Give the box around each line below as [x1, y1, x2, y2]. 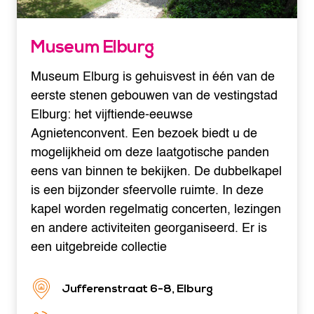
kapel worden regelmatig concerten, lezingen [31, 199, 281, 220]
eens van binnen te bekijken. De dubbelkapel [31, 161, 282, 182]
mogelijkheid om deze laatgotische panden [31, 142, 269, 163]
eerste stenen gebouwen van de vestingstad [31, 86, 278, 107]
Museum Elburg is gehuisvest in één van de [31, 67, 275, 88]
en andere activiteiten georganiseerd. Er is [31, 218, 267, 239]
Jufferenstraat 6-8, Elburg [62, 282, 213, 296]
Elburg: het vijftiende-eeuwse [31, 104, 193, 125]
